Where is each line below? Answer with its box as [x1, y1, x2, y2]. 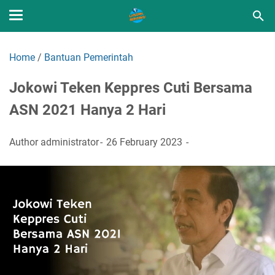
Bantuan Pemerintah [44, 52, 133, 63]
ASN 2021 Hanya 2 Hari [9, 101, 166, 118]
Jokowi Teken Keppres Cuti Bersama [9, 79, 252, 96]
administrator [41, 136, 99, 148]
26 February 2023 [106, 136, 182, 148]
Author [9, 136, 41, 148]
